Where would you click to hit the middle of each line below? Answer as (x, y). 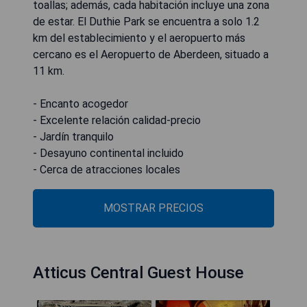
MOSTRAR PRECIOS (153, 208)
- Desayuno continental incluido (108, 153)
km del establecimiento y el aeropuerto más (139, 38)
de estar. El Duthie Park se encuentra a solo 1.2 (146, 22)
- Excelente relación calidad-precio (117, 120)
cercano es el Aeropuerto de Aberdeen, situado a (151, 54)
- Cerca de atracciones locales (107, 170)
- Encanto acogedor (81, 104)
